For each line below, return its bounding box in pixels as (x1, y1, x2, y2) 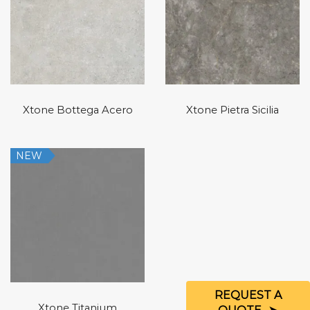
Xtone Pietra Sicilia (186, 103, 279, 116)
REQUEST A (214, 289, 282, 302)
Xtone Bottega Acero (22, 103, 133, 116)
